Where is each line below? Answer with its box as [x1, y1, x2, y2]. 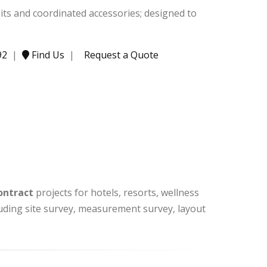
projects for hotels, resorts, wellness [33, 186, 199, 200]
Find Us [29, 48, 67, 62]
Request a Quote [84, 48, 159, 62]
